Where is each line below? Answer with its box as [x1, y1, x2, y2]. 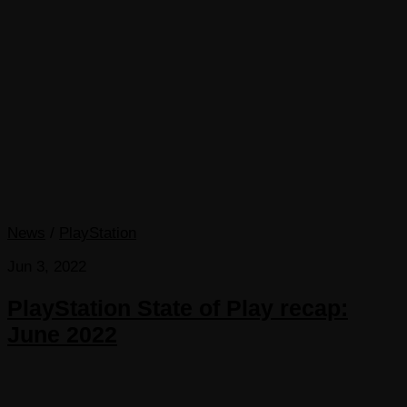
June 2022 [7, 322, 117, 348]
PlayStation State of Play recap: [7, 295, 348, 322]
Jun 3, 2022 [7, 258, 86, 276]
